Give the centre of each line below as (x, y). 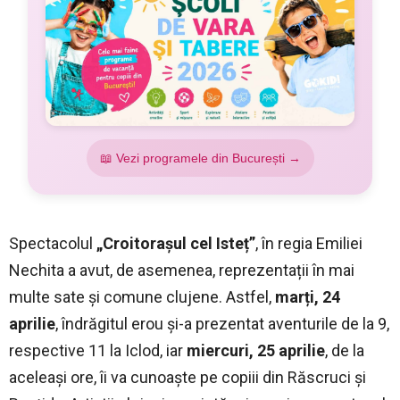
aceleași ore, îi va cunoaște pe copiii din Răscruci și (187, 378)
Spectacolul (53, 244)
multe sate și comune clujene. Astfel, (142, 297)
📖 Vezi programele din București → (200, 158)
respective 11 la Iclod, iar (98, 351)
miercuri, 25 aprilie (256, 351)
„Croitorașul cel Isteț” (176, 244)
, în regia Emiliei (309, 244)
